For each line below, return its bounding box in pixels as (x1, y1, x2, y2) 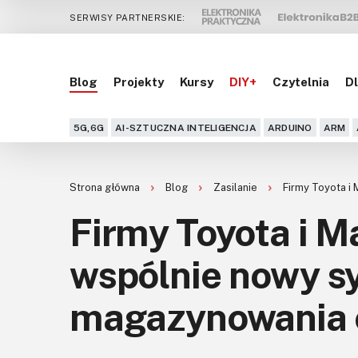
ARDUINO (267, 121, 312, 134)
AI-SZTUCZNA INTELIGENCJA (115, 121, 257, 134)
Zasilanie (213, 181, 260, 194)
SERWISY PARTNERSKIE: (70, 11, 185, 22)
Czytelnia (272, 74, 329, 89)
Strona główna (70, 181, 142, 194)
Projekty (113, 74, 164, 89)
